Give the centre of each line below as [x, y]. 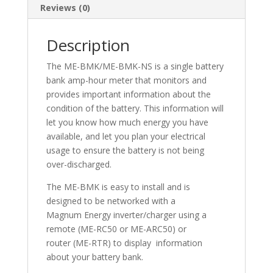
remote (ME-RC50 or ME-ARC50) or [116, 229]
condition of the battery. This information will [135, 108]
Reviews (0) [65, 8]
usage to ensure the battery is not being [125, 151]
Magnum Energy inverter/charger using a [126, 215]
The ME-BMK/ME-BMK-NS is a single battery [135, 66]
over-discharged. [79, 165]
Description [88, 45]
